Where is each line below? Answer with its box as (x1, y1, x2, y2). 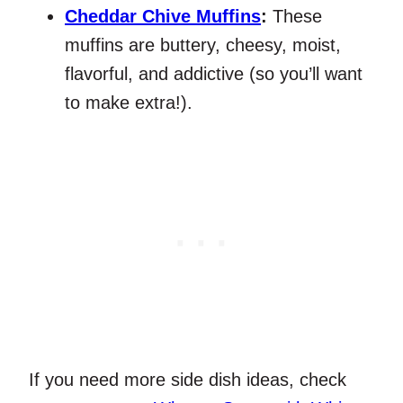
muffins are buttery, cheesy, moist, (65, 35, 341, 56)
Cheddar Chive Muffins (65, 6, 261, 27)
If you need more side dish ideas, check (29, 370, 346, 390)
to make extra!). (65, 93, 193, 113)
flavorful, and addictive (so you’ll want (65, 64, 363, 85)
